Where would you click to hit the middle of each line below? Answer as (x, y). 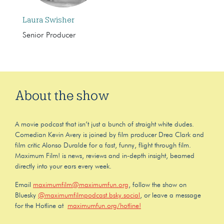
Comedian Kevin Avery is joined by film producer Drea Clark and (109, 135)
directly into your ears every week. (63, 166)
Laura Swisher (48, 20)
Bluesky (26, 195)
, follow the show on (157, 185)
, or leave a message (170, 195)
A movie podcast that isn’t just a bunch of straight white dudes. (104, 124)
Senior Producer (49, 35)
